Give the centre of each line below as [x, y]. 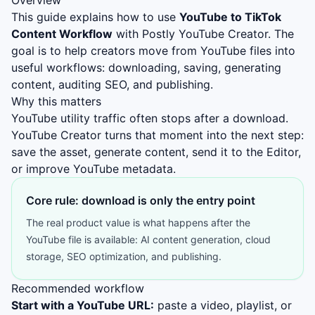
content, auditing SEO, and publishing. [112, 84]
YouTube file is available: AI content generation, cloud [148, 239]
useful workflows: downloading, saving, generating [146, 67]
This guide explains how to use [95, 17]
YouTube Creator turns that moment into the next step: [157, 135]
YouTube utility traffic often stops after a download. [150, 118]
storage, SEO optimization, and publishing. [124, 256]
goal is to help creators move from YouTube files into [153, 51]
